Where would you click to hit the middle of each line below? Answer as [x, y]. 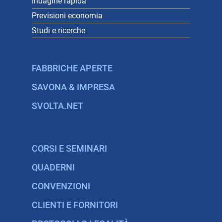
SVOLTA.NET [57, 106]
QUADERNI [53, 167]
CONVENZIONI [61, 186]
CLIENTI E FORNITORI [75, 205]
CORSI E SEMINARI [69, 149]
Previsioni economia [67, 15]
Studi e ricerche [58, 30]
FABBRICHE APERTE [72, 68]
